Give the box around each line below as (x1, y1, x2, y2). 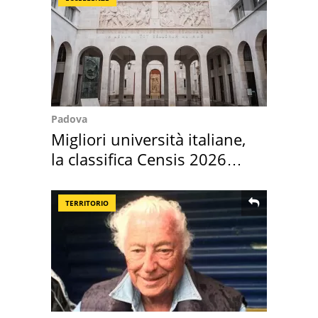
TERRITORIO (65, 197, 109, 208)
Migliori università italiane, (51, 128, 246, 150)
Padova (51, 111, 87, 126)
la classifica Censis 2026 (51, 148, 226, 170)
